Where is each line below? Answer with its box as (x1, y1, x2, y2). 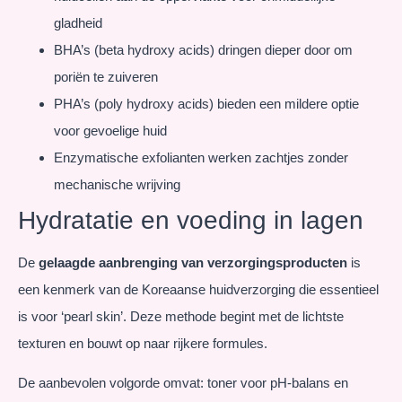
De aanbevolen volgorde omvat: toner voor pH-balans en (18, 375, 348, 391)
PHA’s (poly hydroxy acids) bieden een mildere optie (54, 95, 359, 111)
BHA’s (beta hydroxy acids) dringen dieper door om (54, 41, 353, 57)
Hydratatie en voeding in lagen (18, 205, 363, 234)
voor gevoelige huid (54, 122, 167, 138)
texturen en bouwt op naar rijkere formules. (18, 335, 267, 351)
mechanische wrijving (54, 176, 180, 192)
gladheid (54, 14, 102, 31)
